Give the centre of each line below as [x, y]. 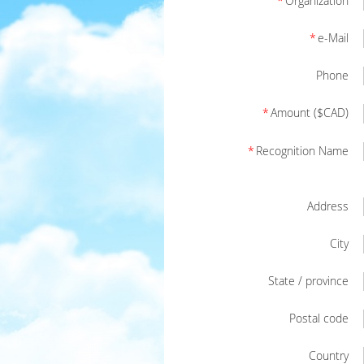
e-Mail [333, 38]
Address [328, 206]
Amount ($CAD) [310, 113]
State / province [308, 281]
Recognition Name [302, 151]
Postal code [319, 318]
